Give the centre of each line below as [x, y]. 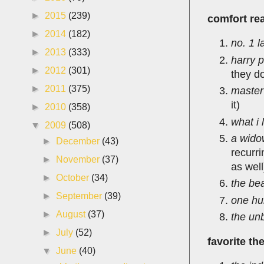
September [80, 196]
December [79, 141]
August [72, 214]
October [74, 178]
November [79, 159]
